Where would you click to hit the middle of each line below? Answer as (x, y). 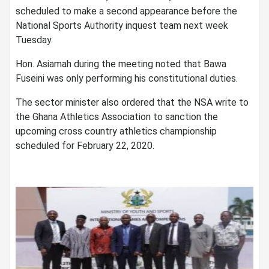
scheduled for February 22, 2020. (85, 146)
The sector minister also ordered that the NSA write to (132, 103)
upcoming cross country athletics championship (116, 131)
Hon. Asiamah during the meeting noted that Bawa (121, 64)
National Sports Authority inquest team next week (122, 26)
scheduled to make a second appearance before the (126, 11)
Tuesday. (34, 40)
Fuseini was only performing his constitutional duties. (127, 79)
